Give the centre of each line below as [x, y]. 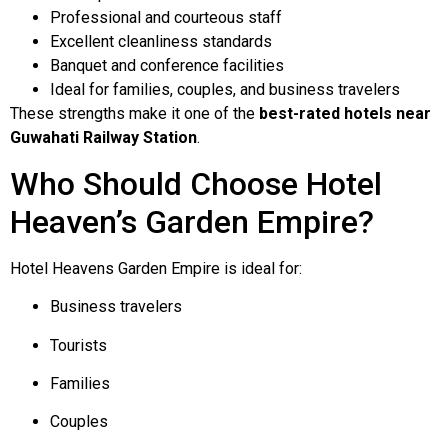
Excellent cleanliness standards [161, 42]
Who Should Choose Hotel [196, 183]
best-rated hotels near [345, 114]
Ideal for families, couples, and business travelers [225, 90]
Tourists [78, 345]
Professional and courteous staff [166, 18]
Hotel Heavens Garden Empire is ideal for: [156, 268]
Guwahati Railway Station [103, 138]
